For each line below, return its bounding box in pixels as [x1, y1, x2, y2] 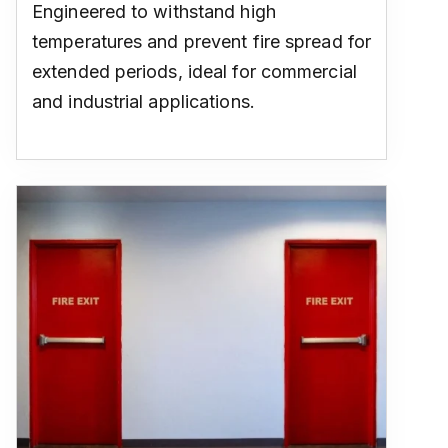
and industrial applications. [32, 90, 255, 112]
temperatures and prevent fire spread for [32, 30, 372, 52]
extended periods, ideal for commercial [32, 60, 357, 82]
